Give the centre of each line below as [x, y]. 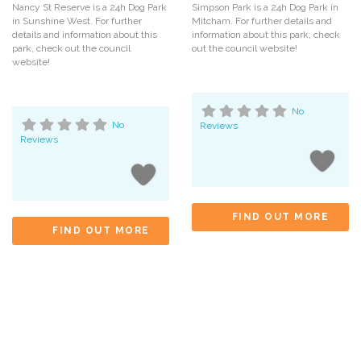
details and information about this [85, 35]
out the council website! [244, 49]
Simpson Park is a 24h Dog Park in [265, 8]
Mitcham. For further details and [261, 21]
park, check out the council [71, 49]
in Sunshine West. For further [77, 21]
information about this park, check [266, 35]
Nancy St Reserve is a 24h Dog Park [90, 8]
